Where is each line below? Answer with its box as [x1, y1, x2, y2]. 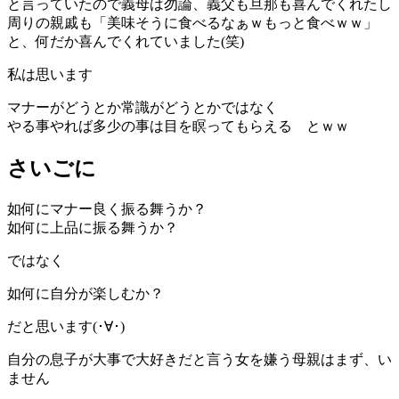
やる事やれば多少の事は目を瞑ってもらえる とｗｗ [7, 118, 349, 134]
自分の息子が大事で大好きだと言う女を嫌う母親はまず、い [7, 352, 392, 368]
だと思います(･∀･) [7, 319, 125, 335]
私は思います [7, 67, 93, 83]
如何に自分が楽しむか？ [7, 286, 164, 302]
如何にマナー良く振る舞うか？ [7, 201, 207, 217]
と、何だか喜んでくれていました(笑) [7, 34, 244, 50]
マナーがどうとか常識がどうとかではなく [7, 100, 278, 116]
